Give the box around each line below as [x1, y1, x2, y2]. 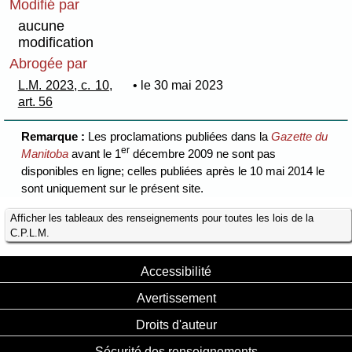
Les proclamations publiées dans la [88, 130, 272, 144]
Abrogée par [9, 55, 88, 71]
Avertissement [136, 290, 216, 305]
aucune [18, 17, 65, 34]
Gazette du [271, 130, 328, 144]
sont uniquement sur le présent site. [21, 181, 204, 196]
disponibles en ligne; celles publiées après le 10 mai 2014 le [21, 164, 325, 178]
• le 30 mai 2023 [132, 78, 223, 92]
